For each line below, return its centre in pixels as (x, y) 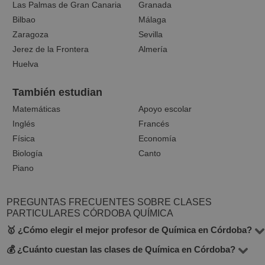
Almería (153, 49)
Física (24, 138)
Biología (28, 153)
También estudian (58, 92)
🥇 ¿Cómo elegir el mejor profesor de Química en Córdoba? (130, 230)
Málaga (152, 20)
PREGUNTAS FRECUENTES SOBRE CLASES (109, 202)
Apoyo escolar (165, 109)
